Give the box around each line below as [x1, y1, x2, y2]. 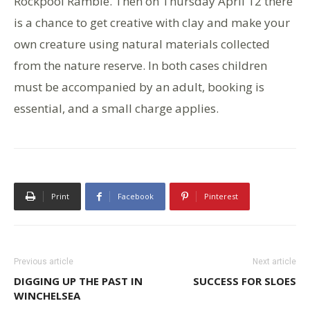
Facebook [118, 191, 154, 201]
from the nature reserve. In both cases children [14, 57, 267, 73]
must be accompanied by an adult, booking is [14, 79, 264, 95]
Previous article [14, 257, 73, 266]
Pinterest [204, 191, 238, 201]
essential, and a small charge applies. [14, 100, 219, 116]
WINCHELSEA [14, 289, 80, 302]
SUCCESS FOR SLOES [193, 274, 296, 288]
